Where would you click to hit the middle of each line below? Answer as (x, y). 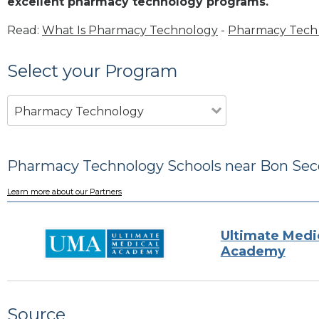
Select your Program (93, 70)
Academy (253, 251)
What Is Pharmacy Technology (130, 30)
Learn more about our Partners (64, 192)
